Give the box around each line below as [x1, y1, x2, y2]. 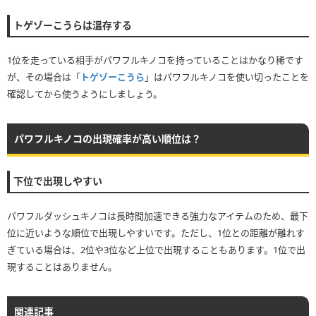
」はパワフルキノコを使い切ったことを [145, 70, 309, 83]
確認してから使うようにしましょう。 [7, 87, 162, 100]
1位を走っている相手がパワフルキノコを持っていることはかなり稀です [7, 53, 303, 66]
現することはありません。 [7, 260, 117, 273]
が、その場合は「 [7, 70, 80, 83]
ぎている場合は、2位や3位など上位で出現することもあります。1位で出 [7, 243, 305, 256]
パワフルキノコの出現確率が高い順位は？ [14, 131, 201, 145]
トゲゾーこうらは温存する [13, 18, 132, 32]
